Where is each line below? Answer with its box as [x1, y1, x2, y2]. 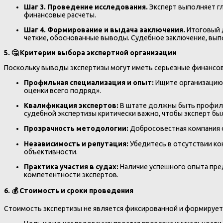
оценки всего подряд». [24, 87, 101, 95]
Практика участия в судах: [24, 162, 118, 171]
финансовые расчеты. [24, 11, 96, 19]
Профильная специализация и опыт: [24, 79, 154, 87]
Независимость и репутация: [24, 139, 128, 148]
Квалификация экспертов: [24, 102, 118, 110]
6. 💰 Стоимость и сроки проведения [4, 186, 133, 195]
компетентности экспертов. [24, 170, 118, 179]
